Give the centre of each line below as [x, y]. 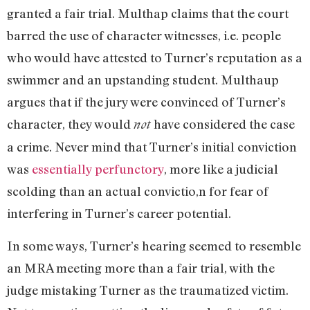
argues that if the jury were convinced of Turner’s [146, 102]
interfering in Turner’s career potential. [119, 213]
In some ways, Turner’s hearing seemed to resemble [154, 245]
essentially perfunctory [98, 169]
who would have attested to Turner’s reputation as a [155, 58]
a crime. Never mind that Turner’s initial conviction [152, 147]
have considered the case [224, 124]
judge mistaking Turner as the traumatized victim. [148, 290]
